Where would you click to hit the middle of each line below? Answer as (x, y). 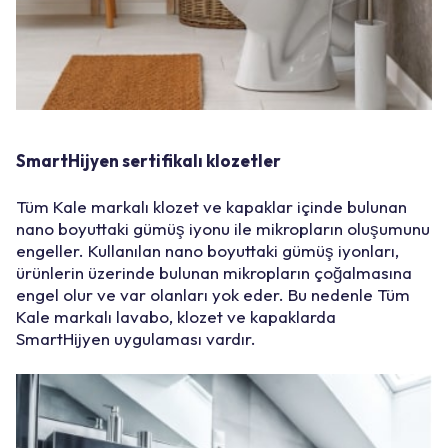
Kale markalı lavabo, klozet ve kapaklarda (176, 316)
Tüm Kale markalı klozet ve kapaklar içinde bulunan (211, 206)
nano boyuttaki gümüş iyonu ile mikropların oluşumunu (223, 228)
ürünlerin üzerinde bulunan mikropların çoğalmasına (214, 272)
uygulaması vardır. (185, 338)
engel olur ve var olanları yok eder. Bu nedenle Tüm (213, 294)
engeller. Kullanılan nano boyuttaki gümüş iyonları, (207, 250)
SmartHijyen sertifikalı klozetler (148, 160)
